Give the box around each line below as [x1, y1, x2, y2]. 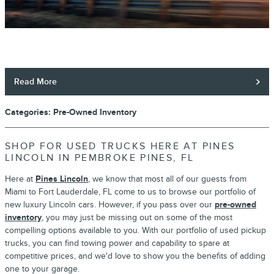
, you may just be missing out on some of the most [42, 212, 232, 223]
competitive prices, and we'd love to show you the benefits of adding [5, 251, 265, 262]
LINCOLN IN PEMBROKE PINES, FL [5, 152, 194, 165]
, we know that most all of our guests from [88, 174, 246, 185]
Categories [5, 107, 48, 118]
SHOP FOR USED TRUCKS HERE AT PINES [5, 141, 235, 153]
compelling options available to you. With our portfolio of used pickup [5, 225, 266, 236]
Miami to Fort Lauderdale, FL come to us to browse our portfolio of [5, 187, 256, 198]
